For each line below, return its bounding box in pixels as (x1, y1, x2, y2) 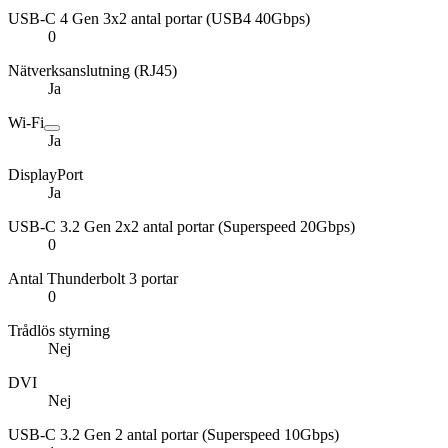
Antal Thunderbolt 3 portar (8, 269, 178, 287)
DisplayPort (8, 165, 83, 183)
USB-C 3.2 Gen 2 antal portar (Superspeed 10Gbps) (8, 425, 339, 443)
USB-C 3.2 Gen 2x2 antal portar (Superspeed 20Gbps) (8, 217, 355, 235)
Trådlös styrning (8, 321, 110, 339)
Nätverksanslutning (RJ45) (8, 61, 177, 79)
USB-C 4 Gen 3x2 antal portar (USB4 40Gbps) (8, 9, 310, 27)
